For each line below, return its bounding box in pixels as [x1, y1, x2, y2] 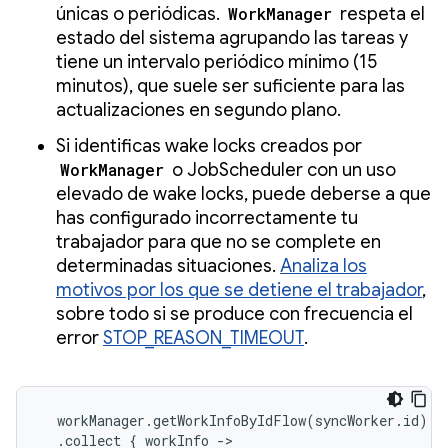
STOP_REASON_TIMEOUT [103, 326, 304, 349]
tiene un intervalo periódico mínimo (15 [56, 50, 377, 73]
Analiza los [280, 254, 367, 277]
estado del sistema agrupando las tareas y [56, 26, 408, 49]
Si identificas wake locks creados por [56, 134, 362, 157]
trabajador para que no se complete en [56, 230, 381, 253]
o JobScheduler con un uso [168, 158, 396, 181]
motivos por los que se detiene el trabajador [56, 278, 422, 301]
